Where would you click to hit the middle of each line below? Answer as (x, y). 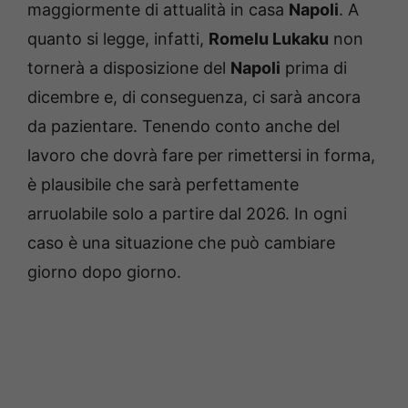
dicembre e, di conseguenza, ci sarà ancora (194, 97)
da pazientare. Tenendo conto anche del (184, 126)
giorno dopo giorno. (104, 271)
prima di (314, 67)
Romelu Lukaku (269, 38)
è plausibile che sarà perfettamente (163, 184)
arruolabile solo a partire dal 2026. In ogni (187, 213)
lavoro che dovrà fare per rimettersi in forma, (201, 155)
